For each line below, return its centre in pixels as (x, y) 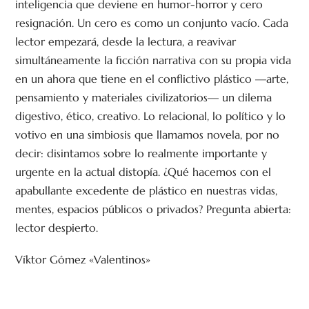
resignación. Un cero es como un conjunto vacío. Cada (152, 22)
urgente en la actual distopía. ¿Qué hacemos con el (143, 171)
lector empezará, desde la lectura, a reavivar (126, 41)
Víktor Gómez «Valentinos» (83, 260)
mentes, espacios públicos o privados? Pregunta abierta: (153, 209)
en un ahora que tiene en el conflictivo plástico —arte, (152, 78)
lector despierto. (57, 227)
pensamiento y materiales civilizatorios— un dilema (144, 97)
